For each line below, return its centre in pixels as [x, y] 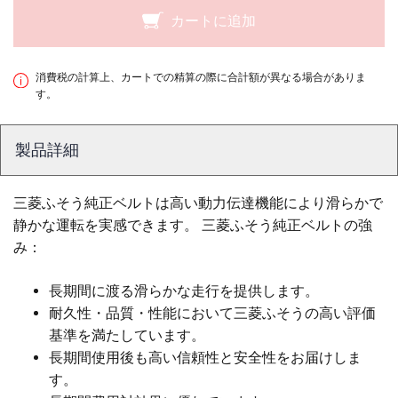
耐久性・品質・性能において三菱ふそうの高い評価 [212, 313]
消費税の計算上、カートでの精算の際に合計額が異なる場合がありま [201, 77]
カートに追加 [213, 20]
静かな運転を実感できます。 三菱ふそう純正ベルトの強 [193, 225]
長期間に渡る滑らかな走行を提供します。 [184, 291]
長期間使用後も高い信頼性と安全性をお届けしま [205, 358]
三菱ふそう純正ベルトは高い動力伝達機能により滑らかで [198, 203]
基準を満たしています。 [127, 335]
